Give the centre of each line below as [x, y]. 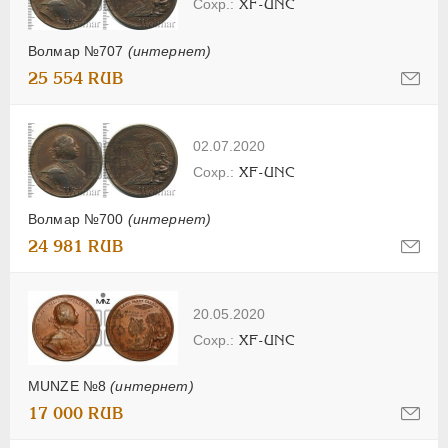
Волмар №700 [78, 218]
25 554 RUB [76, 78]
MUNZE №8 [69, 386]
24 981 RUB [76, 246]
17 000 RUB [76, 414]
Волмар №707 [78, 50]
